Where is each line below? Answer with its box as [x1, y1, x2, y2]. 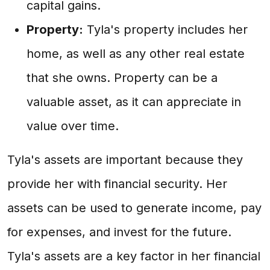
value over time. [27, 119, 119, 133]
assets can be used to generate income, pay [7, 201, 262, 215]
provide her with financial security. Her [7, 177, 227, 191]
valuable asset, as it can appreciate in [27, 95, 241, 109]
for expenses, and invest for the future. [7, 225, 231, 239]
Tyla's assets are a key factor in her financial [7, 249, 260, 263]
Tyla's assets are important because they [7, 152, 243, 167]
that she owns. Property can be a [27, 71, 218, 85]
